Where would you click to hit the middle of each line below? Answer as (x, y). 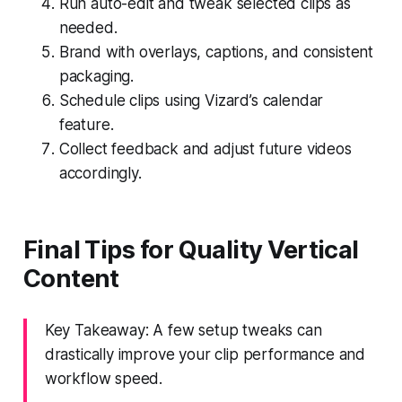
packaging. (96, 76)
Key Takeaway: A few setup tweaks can (183, 330)
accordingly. (100, 173)
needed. (88, 27)
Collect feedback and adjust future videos (205, 149)
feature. (86, 124)
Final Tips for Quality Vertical (191, 249)
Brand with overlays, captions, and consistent (216, 52)
